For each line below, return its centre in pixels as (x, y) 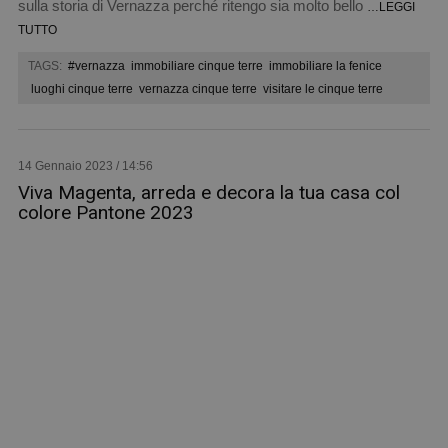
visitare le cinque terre (322, 89)
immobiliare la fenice (325, 66)
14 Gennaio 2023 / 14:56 (85, 166)
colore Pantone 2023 (105, 213)
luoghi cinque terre (81, 89)
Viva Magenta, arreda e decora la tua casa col (208, 193)
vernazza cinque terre (197, 89)
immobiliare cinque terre (196, 66)
